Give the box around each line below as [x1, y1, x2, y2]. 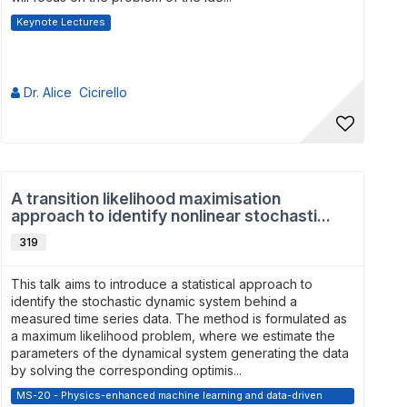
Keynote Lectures [16, 15, 105, 28]
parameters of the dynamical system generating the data [11, 345, 349, 361]
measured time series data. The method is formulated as [11, 311, 347, 326]
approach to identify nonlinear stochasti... [11, 206, 331, 225]
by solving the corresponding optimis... [11, 362, 242, 378]
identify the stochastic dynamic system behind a [11, 293, 297, 309]
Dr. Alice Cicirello [20, 84, 127, 100]
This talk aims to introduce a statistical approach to [11, 276, 313, 292]
